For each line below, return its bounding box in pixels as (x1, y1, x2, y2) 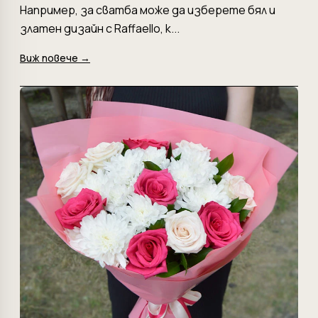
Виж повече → (20, 50, 90, 65)
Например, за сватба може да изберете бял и (20, 1, 275, 18)
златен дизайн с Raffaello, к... (20, 20, 180, 36)
